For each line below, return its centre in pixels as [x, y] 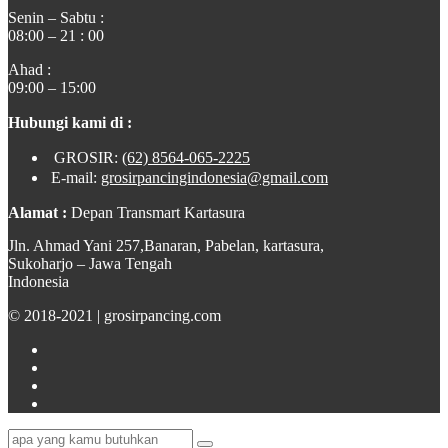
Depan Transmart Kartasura [158, 212]
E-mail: [76, 177]
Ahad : [29, 69]
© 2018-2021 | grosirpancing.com [114, 315]
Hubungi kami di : [70, 122]
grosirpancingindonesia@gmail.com [214, 177]
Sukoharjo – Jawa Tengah [90, 263]
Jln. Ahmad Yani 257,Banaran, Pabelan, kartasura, [166, 245]
